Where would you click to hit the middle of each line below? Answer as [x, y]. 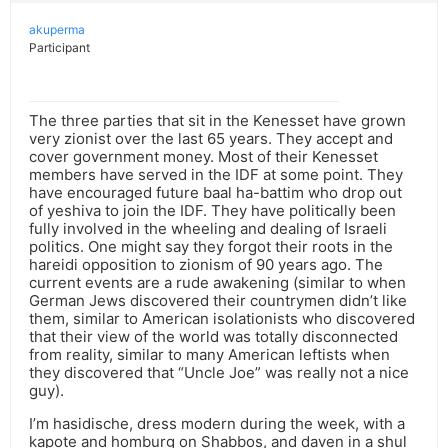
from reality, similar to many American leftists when [209, 355]
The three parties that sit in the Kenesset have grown [217, 121]
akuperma [57, 30]
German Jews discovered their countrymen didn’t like [218, 301]
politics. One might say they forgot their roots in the [211, 247]
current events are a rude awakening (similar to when [217, 283]
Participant [59, 48]
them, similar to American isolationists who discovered [222, 319]
